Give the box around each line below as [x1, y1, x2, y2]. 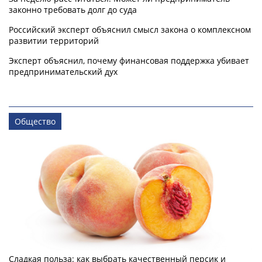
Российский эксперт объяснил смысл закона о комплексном [9, 24, 251, 36]
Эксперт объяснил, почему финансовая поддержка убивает [9, 55, 249, 67]
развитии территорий [9, 35, 99, 47]
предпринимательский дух [9, 66, 118, 78]
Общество [15, 116, 56, 127]
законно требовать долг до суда [9, 4, 137, 16]
